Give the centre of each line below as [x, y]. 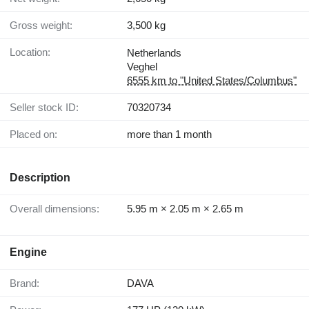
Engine [28, 252]
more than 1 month [169, 134]
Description [40, 178]
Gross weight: [45, 26]
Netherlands [154, 53]
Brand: [28, 283]
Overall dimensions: [59, 209]
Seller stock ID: [48, 108]
